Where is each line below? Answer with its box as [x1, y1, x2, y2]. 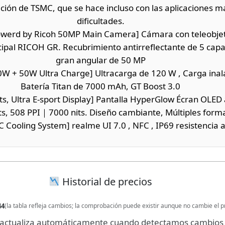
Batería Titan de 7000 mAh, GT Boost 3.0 [21, 80, 180, 92]
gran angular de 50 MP [55, 54, 146, 66]
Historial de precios [60, 174, 153, 188]
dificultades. [76, 15, 125, 27]
